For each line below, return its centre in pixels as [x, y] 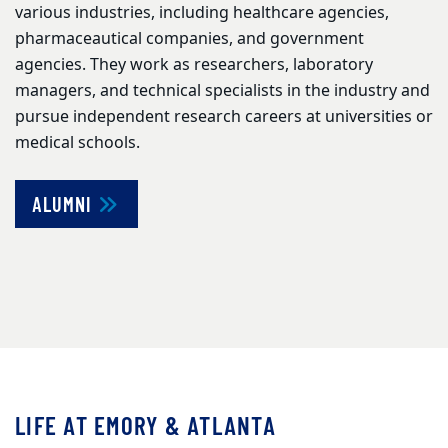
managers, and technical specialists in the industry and [222, 91]
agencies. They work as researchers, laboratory [194, 65]
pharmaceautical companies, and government [189, 39]
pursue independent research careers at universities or [224, 117]
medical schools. [77, 143]
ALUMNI [64, 204]
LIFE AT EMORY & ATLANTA [146, 425]
